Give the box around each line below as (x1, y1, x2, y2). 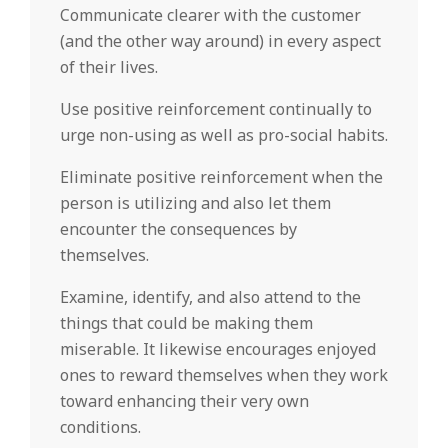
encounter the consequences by (60, 218, 297, 240)
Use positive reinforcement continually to (60, 98, 372, 120)
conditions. (60, 416, 141, 438)
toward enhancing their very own (60, 390, 309, 412)
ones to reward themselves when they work (60, 364, 388, 386)
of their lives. (60, 56, 158, 78)
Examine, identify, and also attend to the (60, 286, 361, 308)
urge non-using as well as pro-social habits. (60, 124, 388, 146)
